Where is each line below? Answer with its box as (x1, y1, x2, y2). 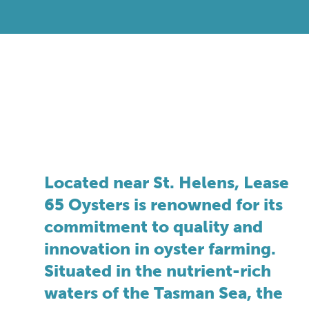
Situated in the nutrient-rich (44, 261, 271, 281)
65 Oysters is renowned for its (44, 195, 283, 215)
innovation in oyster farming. (44, 239, 276, 259)
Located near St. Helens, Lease (44, 172, 289, 193)
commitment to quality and (44, 217, 263, 237)
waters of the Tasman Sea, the (44, 283, 283, 303)
